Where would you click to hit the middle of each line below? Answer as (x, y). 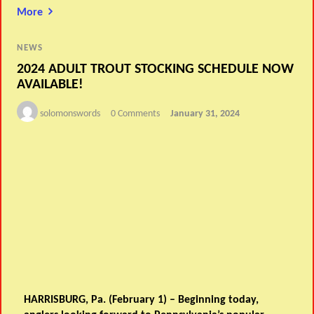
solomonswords (70, 114)
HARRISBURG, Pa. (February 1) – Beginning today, (142, 300)
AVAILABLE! (50, 85)
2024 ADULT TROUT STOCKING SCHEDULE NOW (156, 70)
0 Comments (136, 114)
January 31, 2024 (205, 114)
